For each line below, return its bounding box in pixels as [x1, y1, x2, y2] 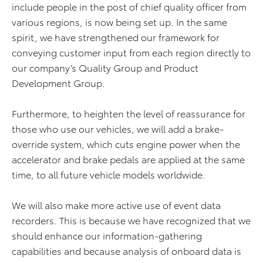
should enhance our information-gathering [12, 228, 202, 242]
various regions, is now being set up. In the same [12, 15, 227, 28]
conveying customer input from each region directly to [12, 45, 251, 59]
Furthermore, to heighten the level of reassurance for [12, 106, 245, 120]
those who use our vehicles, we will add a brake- [12, 122, 224, 135]
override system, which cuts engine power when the [12, 137, 240, 150]
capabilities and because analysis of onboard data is [12, 244, 241, 257]
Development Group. [12, 76, 105, 89]
